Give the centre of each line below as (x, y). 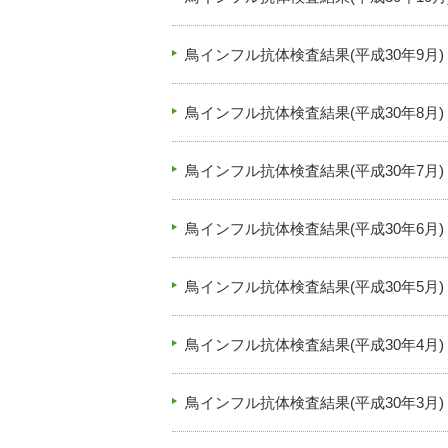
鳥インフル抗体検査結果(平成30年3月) (314, 402)
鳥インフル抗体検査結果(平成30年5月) (314, 286)
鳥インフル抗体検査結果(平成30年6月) (314, 228)
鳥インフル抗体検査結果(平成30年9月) (314, 54)
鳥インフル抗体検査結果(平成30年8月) (314, 112)
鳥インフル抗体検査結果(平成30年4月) (314, 344)
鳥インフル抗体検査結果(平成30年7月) (314, 170)
